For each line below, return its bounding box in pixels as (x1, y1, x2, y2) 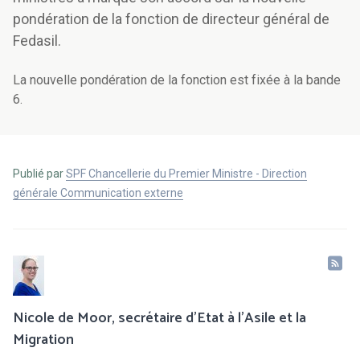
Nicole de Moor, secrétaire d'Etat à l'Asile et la (13, 306, 306, 331)
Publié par (13, 167, 66, 181)
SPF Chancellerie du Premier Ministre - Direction (66, 167, 307, 181)
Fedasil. (13, 32, 61, 50)
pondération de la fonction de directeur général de (13, 10, 329, 28)
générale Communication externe (13, 186, 183, 200)
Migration (13, 328, 74, 353)
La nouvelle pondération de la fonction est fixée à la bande (13, 72, 341, 88)
